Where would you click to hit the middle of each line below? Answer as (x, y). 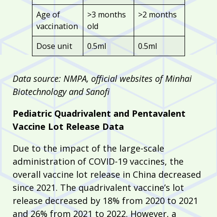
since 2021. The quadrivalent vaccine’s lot (98, 187)
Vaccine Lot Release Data (68, 126)
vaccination (57, 26)
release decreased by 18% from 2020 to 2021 (105, 200)
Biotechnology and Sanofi (61, 91)
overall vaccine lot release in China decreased (107, 174)
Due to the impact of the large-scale (88, 148)
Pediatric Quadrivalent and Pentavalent (99, 113)
